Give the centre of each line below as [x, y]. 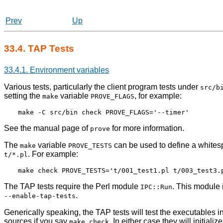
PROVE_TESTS [90, 146]
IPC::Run [156, 187]
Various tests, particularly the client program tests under [102, 87]
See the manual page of [47, 128]
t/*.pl [16, 155]
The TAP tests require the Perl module [72, 187]
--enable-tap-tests [40, 196]
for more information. [147, 128]
